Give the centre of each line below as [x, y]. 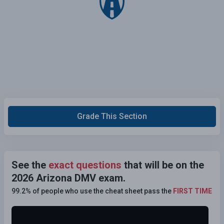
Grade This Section [112, 116]
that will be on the [163, 165]
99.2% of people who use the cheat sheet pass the [92, 191]
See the [30, 165]
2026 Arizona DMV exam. [68, 178]
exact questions [85, 165]
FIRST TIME [192, 191]
